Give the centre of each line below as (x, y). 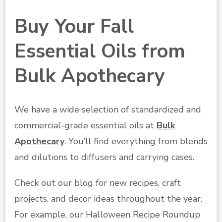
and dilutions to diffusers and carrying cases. (104, 157)
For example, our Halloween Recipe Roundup (107, 214)
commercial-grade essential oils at (85, 125)
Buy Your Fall (74, 26)
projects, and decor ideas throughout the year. (108, 198)
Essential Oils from (100, 51)
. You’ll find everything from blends (136, 141)
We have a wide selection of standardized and (108, 109)
